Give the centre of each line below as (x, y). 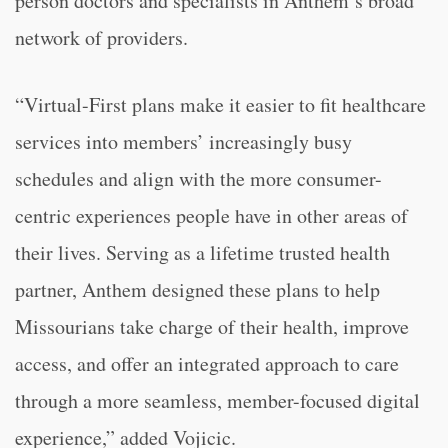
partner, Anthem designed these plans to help (197, 289)
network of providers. (101, 37)
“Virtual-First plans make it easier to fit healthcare (220, 104)
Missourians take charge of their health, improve (212, 326)
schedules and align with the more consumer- (198, 178)
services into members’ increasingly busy (183, 141)
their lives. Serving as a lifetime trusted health (202, 252)
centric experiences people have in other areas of (211, 215)
